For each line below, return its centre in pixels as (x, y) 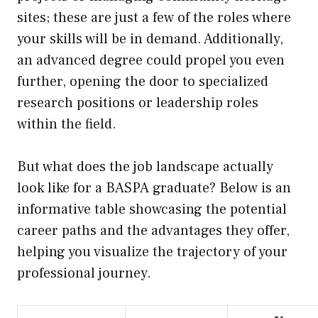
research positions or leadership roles (138, 103)
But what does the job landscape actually (145, 167)
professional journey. (84, 274)
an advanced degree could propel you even (151, 61)
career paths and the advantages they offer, (153, 231)
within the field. (67, 125)
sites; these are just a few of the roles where (154, 18)
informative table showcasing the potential (152, 210)
